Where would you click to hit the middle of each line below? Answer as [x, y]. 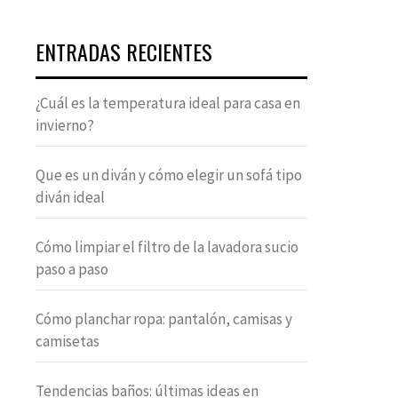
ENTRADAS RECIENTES [124, 52]
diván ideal [70, 197]
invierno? [65, 125]
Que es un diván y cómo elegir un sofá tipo [169, 175]
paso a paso [72, 269]
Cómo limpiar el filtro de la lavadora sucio [167, 247]
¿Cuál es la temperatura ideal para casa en [168, 103]
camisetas [68, 341]
